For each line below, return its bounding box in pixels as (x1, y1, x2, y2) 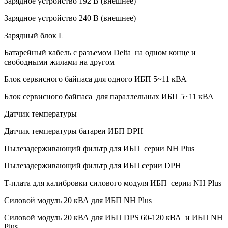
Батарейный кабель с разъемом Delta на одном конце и (4, 48, 196, 57)
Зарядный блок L (4, 31, 66, 40)
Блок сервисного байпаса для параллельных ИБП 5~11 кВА (4, 92, 216, 101)
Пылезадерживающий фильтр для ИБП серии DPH (4, 161, 181, 170)
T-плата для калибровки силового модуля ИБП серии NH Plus (4, 178, 223, 187)
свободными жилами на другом (4, 57, 117, 66)
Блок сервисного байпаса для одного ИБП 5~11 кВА (4, 74, 189, 83)
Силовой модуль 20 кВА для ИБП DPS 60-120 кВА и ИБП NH (4, 213, 223, 222)
